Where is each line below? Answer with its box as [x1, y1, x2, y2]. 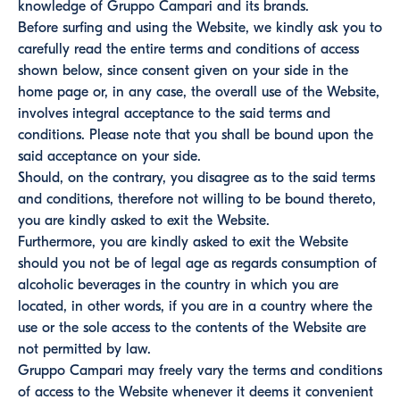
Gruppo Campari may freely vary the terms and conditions [18, 362, 382, 379]
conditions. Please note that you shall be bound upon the [18, 127, 373, 143]
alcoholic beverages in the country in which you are [18, 277, 338, 293]
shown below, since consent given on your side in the [18, 62, 348, 79]
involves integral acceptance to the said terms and [18, 105, 330, 121]
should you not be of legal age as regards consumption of [18, 255, 377, 271]
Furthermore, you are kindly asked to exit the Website [18, 234, 348, 250]
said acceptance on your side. [18, 148, 201, 164]
